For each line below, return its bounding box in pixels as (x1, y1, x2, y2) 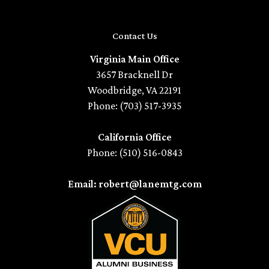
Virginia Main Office (89, 52, 180, 65)
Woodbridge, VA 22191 (88, 83, 181, 96)
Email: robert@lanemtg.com (67, 177, 202, 190)
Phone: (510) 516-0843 (86, 146, 183, 159)
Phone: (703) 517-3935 (87, 99, 182, 112)
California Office (97, 130, 172, 143)
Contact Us (112, 30, 157, 41)
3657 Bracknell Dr (96, 68, 173, 80)
